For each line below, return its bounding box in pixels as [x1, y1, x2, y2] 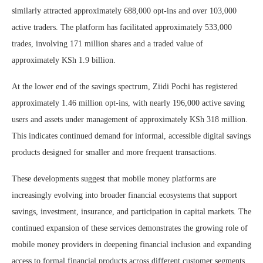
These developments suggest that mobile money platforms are [12, 174, 216, 183]
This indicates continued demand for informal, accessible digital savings [12, 131, 251, 140]
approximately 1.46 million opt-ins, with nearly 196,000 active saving [12, 98, 245, 107]
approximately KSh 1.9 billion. [12, 55, 116, 65]
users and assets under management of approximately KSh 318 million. [12, 114, 248, 124]
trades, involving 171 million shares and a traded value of [12, 39, 203, 48]
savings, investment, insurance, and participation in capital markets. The [12, 207, 251, 216]
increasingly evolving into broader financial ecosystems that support [12, 190, 237, 200]
